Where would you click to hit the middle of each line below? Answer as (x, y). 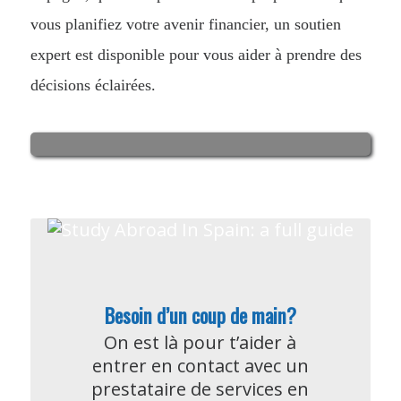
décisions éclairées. (93, 85)
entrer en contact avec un (200, 365)
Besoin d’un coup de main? (200, 314)
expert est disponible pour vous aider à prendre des (196, 55)
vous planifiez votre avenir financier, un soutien (185, 25)
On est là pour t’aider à (200, 342)
